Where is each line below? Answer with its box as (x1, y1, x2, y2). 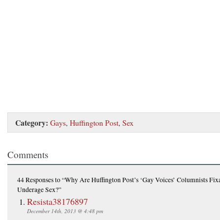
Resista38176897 (27, 195, 88, 207)
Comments (7, 148, 48, 161)
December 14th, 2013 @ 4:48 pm (27, 207, 103, 215)
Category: (15, 116, 48, 128)
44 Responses (17, 175, 54, 184)
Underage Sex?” (17, 185, 61, 194)
